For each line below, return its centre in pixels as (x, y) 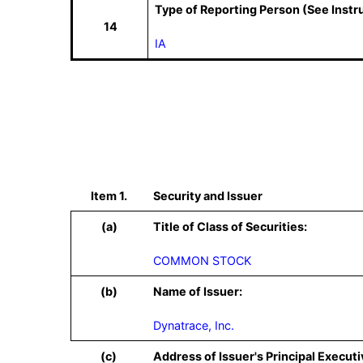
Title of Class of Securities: (230, 226)
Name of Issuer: (198, 291)
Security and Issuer (208, 196)
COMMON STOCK (202, 261)
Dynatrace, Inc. (194, 325)
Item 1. (109, 196)
